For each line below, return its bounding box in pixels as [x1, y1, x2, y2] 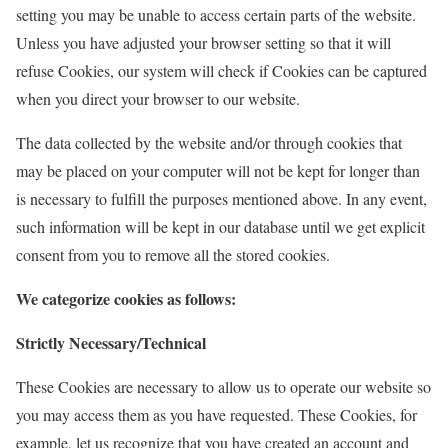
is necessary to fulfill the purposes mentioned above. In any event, [16, 188, 427, 209]
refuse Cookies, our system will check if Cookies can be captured [16, 60, 427, 81]
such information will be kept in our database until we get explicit [16, 216, 425, 237]
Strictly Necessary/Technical [16, 331, 206, 354]
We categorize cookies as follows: [16, 287, 236, 310]
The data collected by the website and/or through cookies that [16, 132, 402, 153]
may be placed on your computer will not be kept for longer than [16, 160, 420, 181]
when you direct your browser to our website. [16, 88, 300, 109]
